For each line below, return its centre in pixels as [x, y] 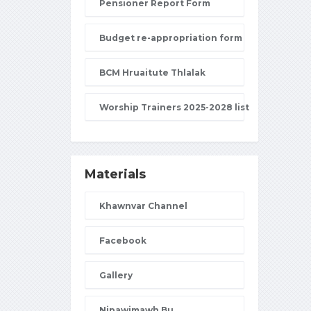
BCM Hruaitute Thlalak [152, 73]
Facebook [123, 241]
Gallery [116, 275]
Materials [115, 174]
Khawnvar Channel [143, 206]
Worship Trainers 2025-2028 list [174, 107]
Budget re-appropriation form [171, 38]
